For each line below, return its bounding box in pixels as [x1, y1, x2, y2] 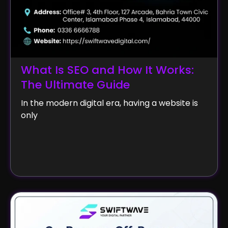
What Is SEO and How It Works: [21, 62, 194, 78]
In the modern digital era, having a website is [21, 97, 198, 109]
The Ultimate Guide [21, 77, 130, 93]
